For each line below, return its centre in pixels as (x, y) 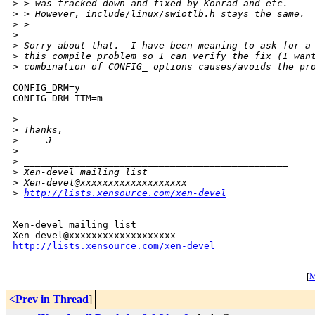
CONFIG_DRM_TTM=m (58, 98)
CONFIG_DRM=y (46, 88)
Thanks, (41, 130)
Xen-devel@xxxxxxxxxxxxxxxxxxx (103, 183)
